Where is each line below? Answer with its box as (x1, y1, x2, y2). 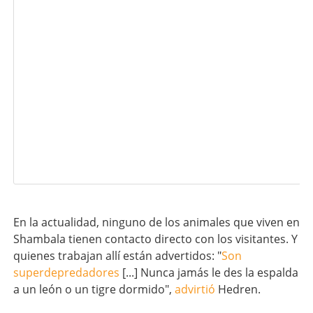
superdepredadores (13, 264, 119, 280)
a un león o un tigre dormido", (13, 281, 175, 297)
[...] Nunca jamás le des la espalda (119, 264, 298, 280)
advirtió (174, 281, 215, 297)
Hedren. (214, 281, 261, 297)
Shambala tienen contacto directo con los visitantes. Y (13, 231, 298, 247)
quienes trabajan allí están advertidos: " (13, 247, 221, 263)
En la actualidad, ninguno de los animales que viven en (13, 214, 300, 230)
